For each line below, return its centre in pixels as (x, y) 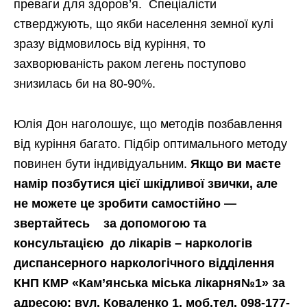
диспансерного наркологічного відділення (144, 263)
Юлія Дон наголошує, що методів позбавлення (148, 124)
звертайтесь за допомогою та (110, 223)
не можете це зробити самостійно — (125, 203)
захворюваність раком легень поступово (130, 63)
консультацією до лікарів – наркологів (133, 243)
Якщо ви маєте (236, 163)
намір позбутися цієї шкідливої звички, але (146, 183)
